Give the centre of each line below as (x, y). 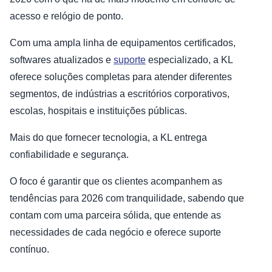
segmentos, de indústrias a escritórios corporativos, (120, 94)
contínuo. (29, 250)
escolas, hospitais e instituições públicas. (98, 111)
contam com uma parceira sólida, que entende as (115, 216)
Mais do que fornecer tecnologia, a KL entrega (108, 138)
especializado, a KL (189, 60)
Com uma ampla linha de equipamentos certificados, (123, 43)
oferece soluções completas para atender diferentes (121, 77)
